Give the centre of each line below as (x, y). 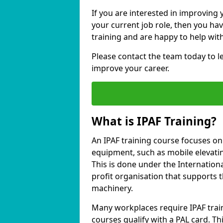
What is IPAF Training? (154, 121)
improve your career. (130, 68)
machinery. (112, 188)
